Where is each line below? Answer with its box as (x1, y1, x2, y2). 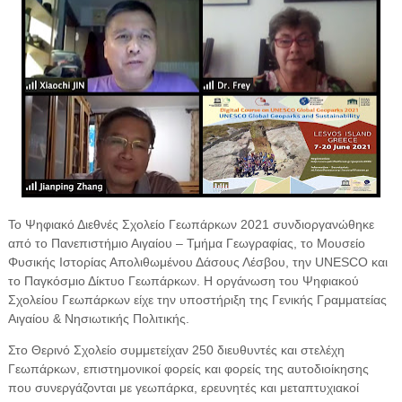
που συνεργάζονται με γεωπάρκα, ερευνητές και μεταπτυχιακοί (7, 380, 359, 395)
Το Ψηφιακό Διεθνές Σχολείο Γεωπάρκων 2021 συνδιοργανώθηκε (7, 216, 374, 232)
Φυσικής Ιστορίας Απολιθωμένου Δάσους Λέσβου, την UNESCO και (7, 254, 388, 269)
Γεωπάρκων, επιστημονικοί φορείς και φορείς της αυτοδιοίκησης (7, 361, 369, 376)
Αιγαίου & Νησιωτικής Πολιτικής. (7, 310, 189, 326)
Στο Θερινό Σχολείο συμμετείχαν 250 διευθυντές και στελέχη (7, 342, 345, 357)
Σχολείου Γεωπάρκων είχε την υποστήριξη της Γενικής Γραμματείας (7, 292, 387, 307)
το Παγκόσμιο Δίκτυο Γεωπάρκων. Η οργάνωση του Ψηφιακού (7, 273, 359, 288)
